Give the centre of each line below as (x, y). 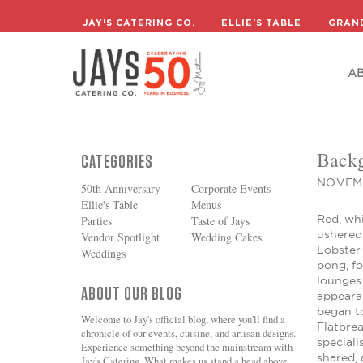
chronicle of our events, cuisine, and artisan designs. (188, 333)
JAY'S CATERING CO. (139, 23)
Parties (96, 221)
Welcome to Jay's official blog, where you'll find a (183, 319)
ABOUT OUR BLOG (132, 294)
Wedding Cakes (226, 237)
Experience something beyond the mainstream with (187, 347)
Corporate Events (231, 188)
